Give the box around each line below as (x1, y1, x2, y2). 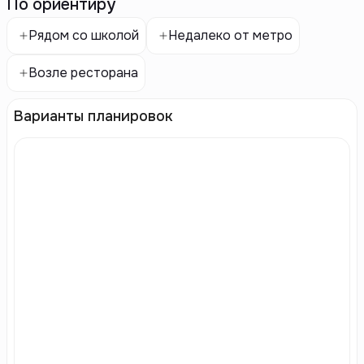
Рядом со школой (28, 27, 139, 44)
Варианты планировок (14, 107, 173, 125)
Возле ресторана (28, 64, 138, 81)
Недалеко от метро (168, 27, 292, 44)
